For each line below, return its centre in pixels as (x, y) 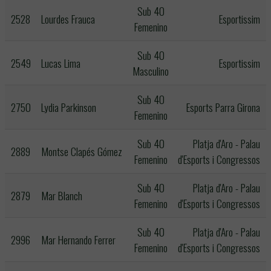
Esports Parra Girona (223, 107)
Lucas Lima (61, 63)
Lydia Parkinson (69, 107)
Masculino (151, 71)
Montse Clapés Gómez (82, 151)
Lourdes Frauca (68, 19)
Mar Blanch (62, 195)
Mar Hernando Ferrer (78, 240)
